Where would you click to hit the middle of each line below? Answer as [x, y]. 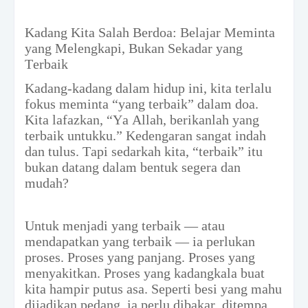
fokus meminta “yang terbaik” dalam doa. [142, 103]
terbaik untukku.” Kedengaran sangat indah [145, 135]
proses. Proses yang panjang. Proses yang [140, 257]
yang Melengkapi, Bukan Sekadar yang [134, 48]
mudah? [47, 183]
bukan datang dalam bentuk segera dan [133, 167]
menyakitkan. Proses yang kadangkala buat [145, 273]
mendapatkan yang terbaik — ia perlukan [140, 241]
